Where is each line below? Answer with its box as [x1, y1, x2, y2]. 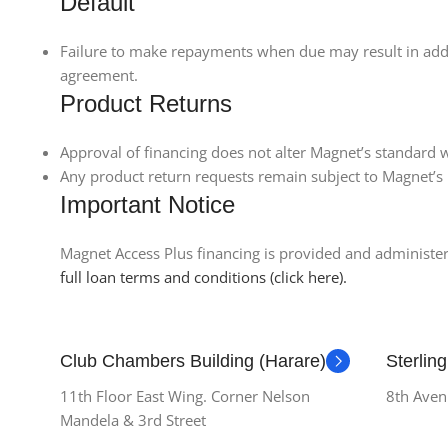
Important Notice [60, 191, 235, 218]
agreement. [60, 65, 138, 85]
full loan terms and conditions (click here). [60, 267, 347, 287]
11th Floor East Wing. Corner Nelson [60, 386, 310, 406]
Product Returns [60, 90, 232, 117]
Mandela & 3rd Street [60, 410, 206, 430]
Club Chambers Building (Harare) [60, 351, 326, 371]
